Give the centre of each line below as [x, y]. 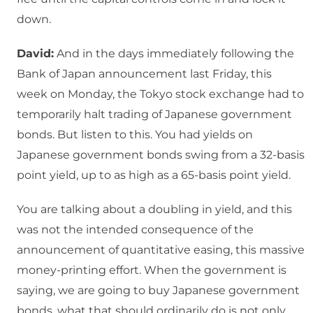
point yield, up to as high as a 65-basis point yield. [154, 175]
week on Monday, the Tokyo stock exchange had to [160, 94]
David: [35, 54]
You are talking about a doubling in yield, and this [154, 210]
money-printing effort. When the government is [152, 270]
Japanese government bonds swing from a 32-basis [161, 155]
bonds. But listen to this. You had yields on [135, 135]
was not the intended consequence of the [135, 230]
